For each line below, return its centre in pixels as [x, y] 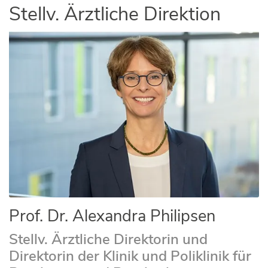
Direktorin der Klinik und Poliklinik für [130, 256]
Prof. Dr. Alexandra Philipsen [112, 216]
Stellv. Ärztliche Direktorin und [108, 239]
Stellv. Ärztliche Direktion [115, 14]
